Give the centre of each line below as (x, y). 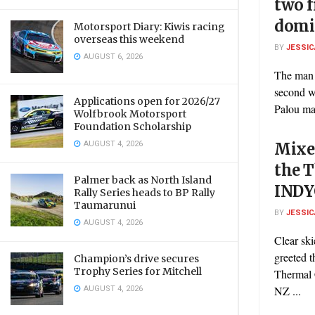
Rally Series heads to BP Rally (144, 193)
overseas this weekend (129, 39)
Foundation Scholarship (133, 127)
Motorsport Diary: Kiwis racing (149, 27)
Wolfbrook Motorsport (130, 114)
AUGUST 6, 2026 (112, 57)
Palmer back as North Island (143, 180)
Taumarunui (105, 205)
